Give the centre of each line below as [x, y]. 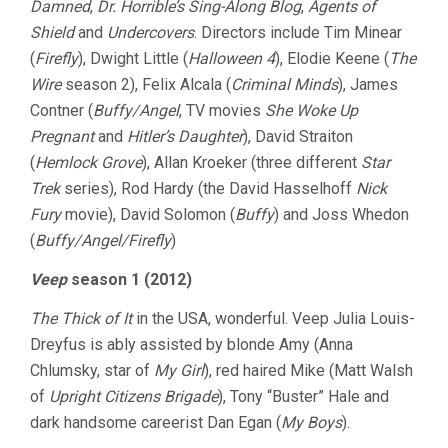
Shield [52, 32]
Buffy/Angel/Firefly [103, 240]
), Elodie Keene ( [332, 58]
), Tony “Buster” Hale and [303, 396]
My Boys [311, 422]
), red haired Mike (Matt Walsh [308, 370]
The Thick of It [81, 318]
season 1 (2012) [129, 279]
